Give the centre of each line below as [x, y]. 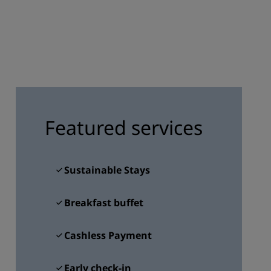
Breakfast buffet [103, 203]
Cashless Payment [108, 235]
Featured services [123, 127]
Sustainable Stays [107, 170]
